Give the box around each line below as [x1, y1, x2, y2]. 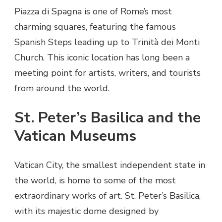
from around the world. [14, 82, 110, 95]
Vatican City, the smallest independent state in [14, 159, 205, 171]
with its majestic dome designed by [14, 205, 159, 218]
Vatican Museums [14, 126, 136, 147]
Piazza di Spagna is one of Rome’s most [14, 5, 172, 18]
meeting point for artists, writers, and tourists [14, 67, 201, 79]
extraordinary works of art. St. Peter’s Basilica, [14, 190, 201, 202]
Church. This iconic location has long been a [14, 52, 190, 64]
